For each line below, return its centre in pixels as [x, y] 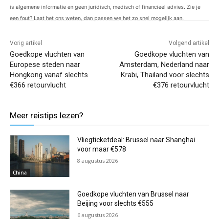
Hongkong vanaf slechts [49, 75]
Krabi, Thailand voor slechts [165, 75]
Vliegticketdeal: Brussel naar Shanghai [136, 140]
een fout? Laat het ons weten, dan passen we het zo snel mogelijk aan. [97, 18]
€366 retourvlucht [38, 85]
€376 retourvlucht [181, 85]
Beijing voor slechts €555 [116, 204]
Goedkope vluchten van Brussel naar [133, 194]
